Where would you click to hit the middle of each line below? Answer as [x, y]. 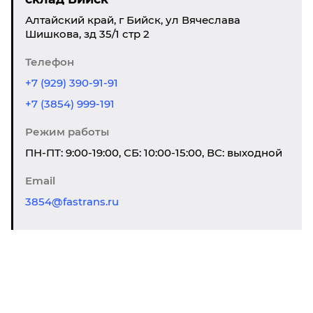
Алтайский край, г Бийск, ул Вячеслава [133, 20]
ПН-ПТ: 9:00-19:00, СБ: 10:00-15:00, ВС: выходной [154, 153]
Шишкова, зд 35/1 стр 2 [87, 34]
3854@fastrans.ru [72, 202]
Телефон [50, 62]
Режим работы [67, 132]
